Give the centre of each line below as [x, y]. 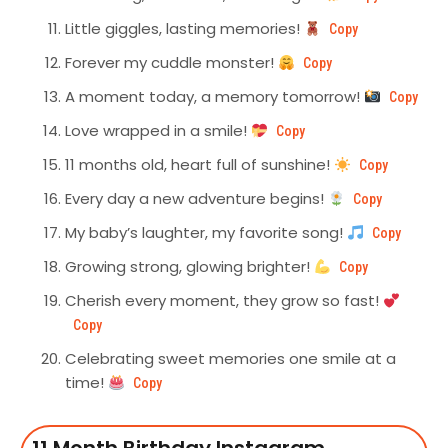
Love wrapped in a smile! [158, 131]
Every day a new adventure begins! [196, 199]
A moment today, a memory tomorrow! [214, 97]
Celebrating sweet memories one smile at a [230, 359]
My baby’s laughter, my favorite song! [206, 233]
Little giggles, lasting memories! [184, 29]
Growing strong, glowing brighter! [189, 267]
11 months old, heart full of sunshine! [199, 165]
